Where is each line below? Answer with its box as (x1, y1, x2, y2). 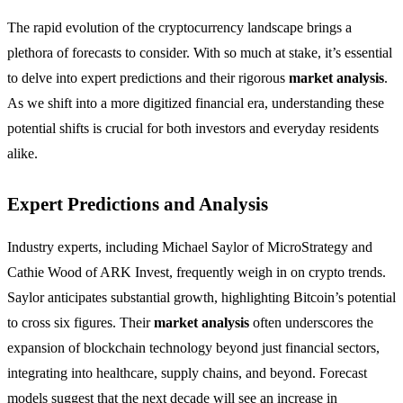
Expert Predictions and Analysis (7, 193, 268, 215)
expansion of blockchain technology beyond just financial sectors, (7, 340, 380, 356)
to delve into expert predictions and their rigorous (7, 70, 289, 86)
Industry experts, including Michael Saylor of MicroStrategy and (7, 239, 372, 255)
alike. (7, 146, 38, 162)
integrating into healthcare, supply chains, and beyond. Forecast (7, 365, 367, 381)
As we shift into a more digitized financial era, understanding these (7, 95, 384, 112)
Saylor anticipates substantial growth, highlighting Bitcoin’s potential (7, 290, 396, 306)
